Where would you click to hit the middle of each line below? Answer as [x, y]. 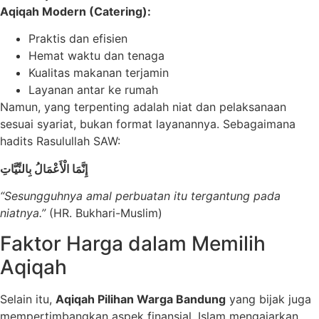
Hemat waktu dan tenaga [96, 56]
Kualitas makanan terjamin [99, 73]
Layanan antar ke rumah [93, 90]
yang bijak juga [268, 299]
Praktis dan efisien [78, 39]
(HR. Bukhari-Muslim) [104, 213]
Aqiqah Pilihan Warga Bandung [141, 299]
